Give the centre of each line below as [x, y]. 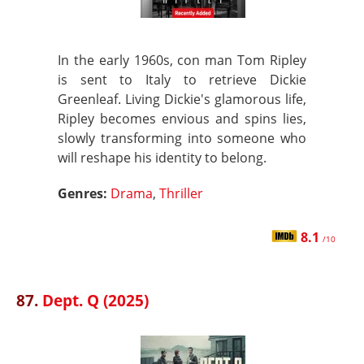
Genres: [84, 193]
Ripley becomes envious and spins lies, [182, 119]
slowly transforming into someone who [182, 138]
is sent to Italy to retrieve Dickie [182, 80]
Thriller [181, 193]
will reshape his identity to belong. [162, 158]
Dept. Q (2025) [95, 300]
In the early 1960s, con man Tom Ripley [182, 60]
